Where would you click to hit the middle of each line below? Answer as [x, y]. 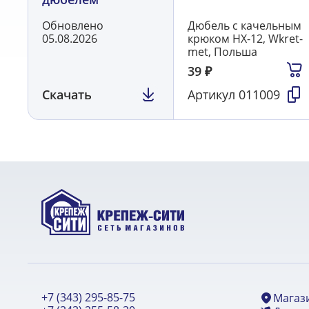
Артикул [213, 94]
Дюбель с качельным [245, 26]
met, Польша [223, 52]
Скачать [67, 94]
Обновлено [73, 26]
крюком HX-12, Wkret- [246, 39]
